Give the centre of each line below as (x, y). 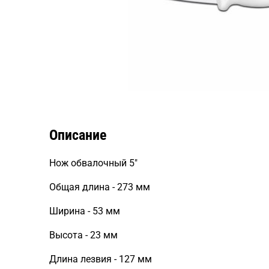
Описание (78, 135)
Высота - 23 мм (83, 235)
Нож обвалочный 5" (93, 163)
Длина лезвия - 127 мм (101, 259)
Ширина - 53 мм (85, 211)
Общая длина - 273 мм (100, 187)
